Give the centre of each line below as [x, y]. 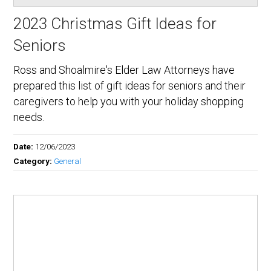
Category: [34, 161]
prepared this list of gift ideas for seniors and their [130, 86]
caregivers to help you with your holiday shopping [129, 102]
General [68, 161]
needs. [29, 117]
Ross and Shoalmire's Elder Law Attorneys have [124, 70]
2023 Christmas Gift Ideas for [115, 24]
